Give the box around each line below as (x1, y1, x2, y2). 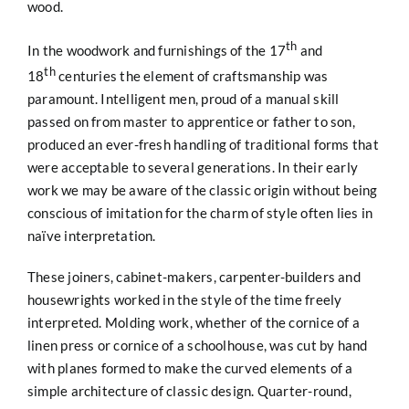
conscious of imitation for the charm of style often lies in (26, 204, 373, 221)
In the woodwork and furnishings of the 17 (26, 41, 287, 58)
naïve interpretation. (26, 226, 156, 244)
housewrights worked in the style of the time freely (26, 290, 342, 308)
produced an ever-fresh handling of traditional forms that (26, 135, 379, 152)
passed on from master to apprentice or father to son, (26, 112, 355, 130)
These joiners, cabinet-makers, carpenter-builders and (26, 267, 361, 285)
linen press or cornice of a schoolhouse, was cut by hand (26, 336, 368, 353)
